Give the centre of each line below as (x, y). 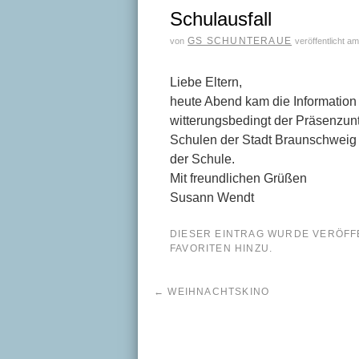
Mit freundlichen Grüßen (238, 178)
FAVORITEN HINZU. (222, 248)
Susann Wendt (212, 198)
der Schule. (204, 159)
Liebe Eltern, (206, 82)
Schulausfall (221, 19)
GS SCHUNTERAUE (240, 41)
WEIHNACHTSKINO (217, 292)
